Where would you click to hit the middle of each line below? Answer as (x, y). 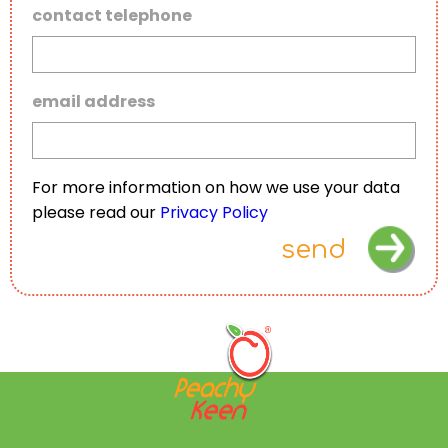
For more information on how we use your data (216, 187)
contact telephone (112, 15)
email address (93, 101)
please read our (96, 212)
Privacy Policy (214, 212)
